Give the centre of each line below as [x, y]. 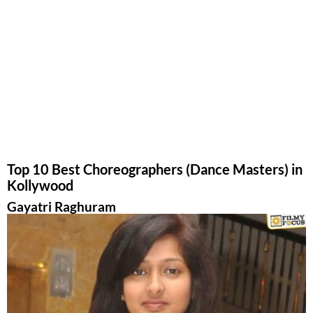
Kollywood [40, 185]
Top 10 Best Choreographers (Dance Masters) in [155, 169]
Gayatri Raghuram [61, 206]
